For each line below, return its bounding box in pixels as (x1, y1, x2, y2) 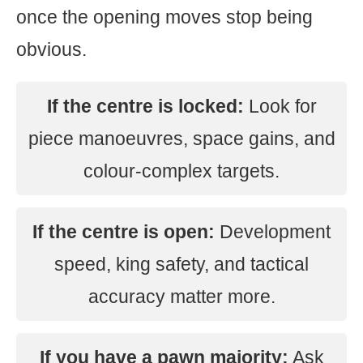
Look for (243, 96, 317, 117)
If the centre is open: (32, 221, 215, 242)
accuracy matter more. (88, 286, 275, 307)
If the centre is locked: (46, 96, 244, 117)
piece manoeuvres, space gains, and (28, 128, 335, 149)
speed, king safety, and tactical (54, 254, 309, 275)
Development (215, 221, 331, 242)
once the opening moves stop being (16, 6, 313, 28)
